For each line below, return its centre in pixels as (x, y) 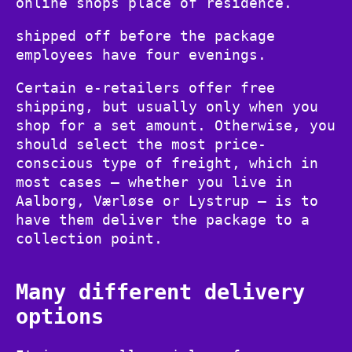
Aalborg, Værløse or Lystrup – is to (167, 201)
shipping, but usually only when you (167, 107)
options (60, 317)
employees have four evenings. (141, 55)
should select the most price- (141, 145)
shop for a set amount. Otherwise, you (176, 126)
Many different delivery (160, 292)
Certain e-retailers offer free (145, 88)
